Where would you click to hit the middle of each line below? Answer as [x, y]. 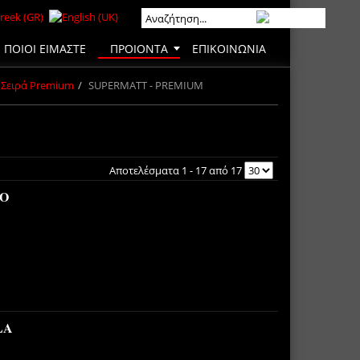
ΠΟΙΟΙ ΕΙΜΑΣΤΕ [45, 48]
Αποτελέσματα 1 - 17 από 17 [176, 170]
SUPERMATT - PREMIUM [146, 85]
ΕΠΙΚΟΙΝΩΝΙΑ [229, 48]
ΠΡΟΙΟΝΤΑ [139, 48]
